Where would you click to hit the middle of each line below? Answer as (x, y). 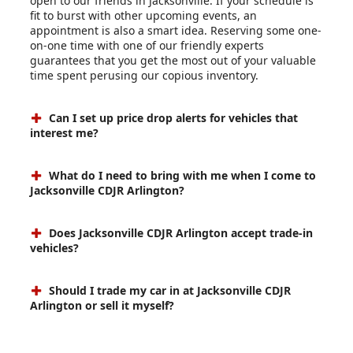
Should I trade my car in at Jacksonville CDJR (169, 290)
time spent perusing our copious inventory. (144, 75)
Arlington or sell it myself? (102, 305)
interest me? (64, 132)
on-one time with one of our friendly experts (147, 45)
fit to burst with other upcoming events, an (143, 15)
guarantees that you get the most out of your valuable (173, 60)
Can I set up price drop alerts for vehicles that (172, 117)
